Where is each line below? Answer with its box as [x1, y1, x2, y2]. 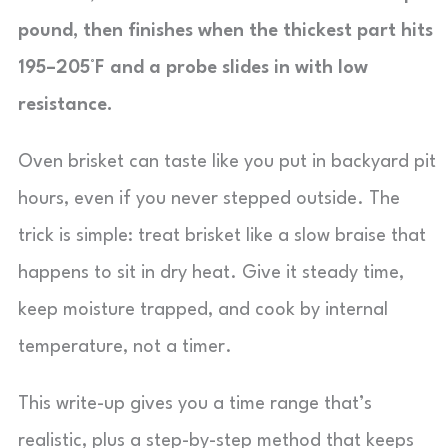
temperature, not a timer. [18, 338, 232, 356]
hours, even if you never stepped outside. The [18, 190, 400, 208]
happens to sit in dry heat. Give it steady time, [18, 264, 404, 282]
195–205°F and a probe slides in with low [18, 59, 368, 77]
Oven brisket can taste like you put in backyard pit [18, 153, 436, 171]
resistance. [18, 96, 113, 114]
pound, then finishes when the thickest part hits [18, 22, 433, 40]
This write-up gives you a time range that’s [18, 395, 372, 413]
